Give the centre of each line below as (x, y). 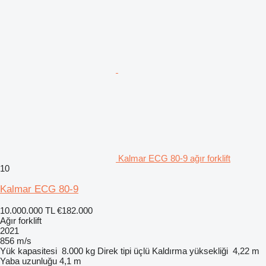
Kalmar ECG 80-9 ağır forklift (174, 158)
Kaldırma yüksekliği (190, 251)
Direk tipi (114, 251)
